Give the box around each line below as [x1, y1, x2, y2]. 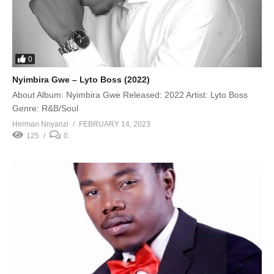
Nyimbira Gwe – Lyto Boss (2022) [12, 75, 150, 85]
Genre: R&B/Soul [12, 103, 78, 114]
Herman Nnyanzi [12, 120, 68, 129]
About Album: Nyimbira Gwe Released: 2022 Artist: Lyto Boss [12, 90, 248, 100]
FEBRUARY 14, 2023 [79, 120, 150, 129]
